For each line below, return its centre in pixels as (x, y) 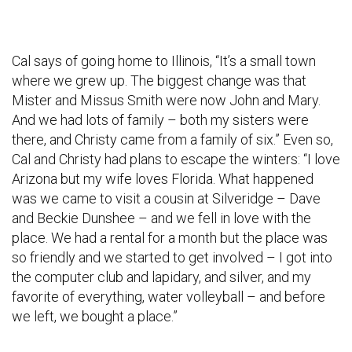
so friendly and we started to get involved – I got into (172, 258)
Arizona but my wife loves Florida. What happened (163, 179)
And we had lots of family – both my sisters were (160, 120)
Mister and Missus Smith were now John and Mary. (166, 101)
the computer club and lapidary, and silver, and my (161, 277)
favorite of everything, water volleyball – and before (169, 297)
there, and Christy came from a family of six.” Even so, (172, 140)
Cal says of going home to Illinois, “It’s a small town (164, 61)
